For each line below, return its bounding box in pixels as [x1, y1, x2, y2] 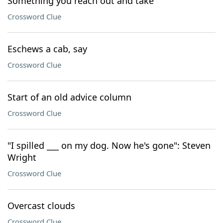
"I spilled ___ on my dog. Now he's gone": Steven [7, 139, 211, 151]
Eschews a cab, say [7, 43, 87, 55]
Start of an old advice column [7, 91, 131, 103]
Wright [7, 151, 36, 163]
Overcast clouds [7, 200, 75, 212]
